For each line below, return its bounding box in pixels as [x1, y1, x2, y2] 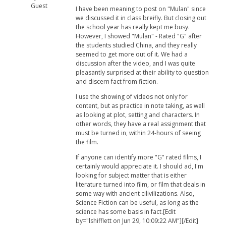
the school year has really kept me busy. [76, 23, 190, 32]
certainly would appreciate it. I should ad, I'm [76, 162, 203, 171]
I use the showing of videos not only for [76, 92, 188, 101]
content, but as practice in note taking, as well [76, 101, 205, 110]
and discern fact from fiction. [76, 77, 158, 86]
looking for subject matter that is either [76, 171, 187, 180]
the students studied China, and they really [76, 41, 197, 50]
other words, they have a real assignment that [76, 120, 206, 129]
